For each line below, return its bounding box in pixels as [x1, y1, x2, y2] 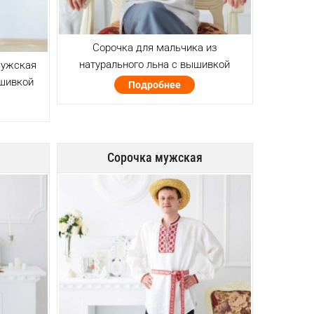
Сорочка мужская [107, 149, 203, 165]
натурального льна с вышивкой [79, 57, 231, 71]
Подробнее [128, 78, 182, 90]
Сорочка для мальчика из [92, 41, 217, 54]
